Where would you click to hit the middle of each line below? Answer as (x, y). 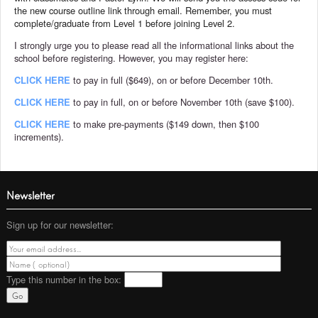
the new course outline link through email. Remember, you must (143, 11)
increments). (39, 137)
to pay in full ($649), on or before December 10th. (172, 80)
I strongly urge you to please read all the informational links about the (154, 45)
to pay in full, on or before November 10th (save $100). (183, 102)
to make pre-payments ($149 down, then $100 (165, 124)
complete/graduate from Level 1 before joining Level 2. (125, 23)
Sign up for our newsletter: (60, 224)
